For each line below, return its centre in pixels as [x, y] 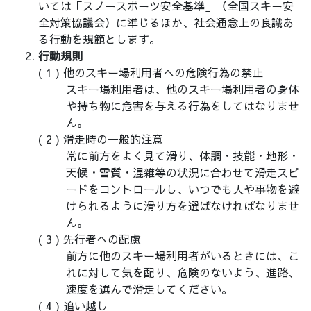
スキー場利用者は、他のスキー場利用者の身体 [183, 89]
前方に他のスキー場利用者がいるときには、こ [183, 256]
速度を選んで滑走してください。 [149, 289]
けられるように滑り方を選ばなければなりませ [183, 206]
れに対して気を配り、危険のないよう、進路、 [183, 272]
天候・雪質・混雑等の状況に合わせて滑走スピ [183, 173]
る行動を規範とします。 [99, 39]
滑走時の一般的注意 [113, 139]
